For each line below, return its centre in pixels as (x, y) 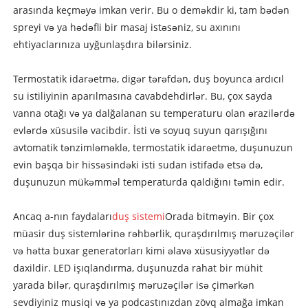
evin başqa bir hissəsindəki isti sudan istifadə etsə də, (137, 165)
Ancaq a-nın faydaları (62, 217)
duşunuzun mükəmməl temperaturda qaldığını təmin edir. (148, 182)
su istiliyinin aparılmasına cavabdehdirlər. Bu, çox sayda (142, 96)
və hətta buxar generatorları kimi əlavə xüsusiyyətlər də (141, 251)
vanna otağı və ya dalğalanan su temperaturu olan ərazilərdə (154, 113)
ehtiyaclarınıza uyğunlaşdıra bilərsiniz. (102, 45)
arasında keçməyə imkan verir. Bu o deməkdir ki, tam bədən (151, 10)
